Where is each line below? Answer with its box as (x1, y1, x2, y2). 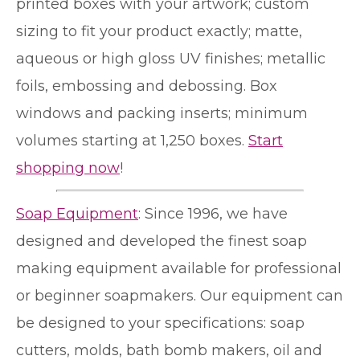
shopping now (16, 158, 120, 177)
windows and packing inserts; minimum (16, 104, 308, 122)
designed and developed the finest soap (16, 231, 307, 250)
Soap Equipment (16, 204, 138, 223)
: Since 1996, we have (138, 204, 288, 223)
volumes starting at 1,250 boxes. (16, 131, 248, 149)
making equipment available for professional (16, 259, 342, 277)
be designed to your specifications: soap (16, 313, 305, 332)
